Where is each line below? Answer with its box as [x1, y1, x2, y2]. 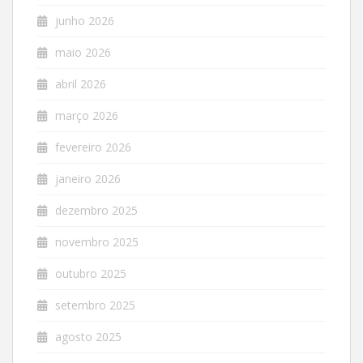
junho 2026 [55, 13, 114, 28]
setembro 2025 [55, 297, 135, 313]
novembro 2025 [55, 234, 139, 250]
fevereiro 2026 [55, 139, 131, 155]
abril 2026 [55, 76, 106, 92]
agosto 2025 [55, 329, 122, 344]
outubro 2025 [55, 266, 126, 281]
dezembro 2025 [55, 203, 138, 218]
